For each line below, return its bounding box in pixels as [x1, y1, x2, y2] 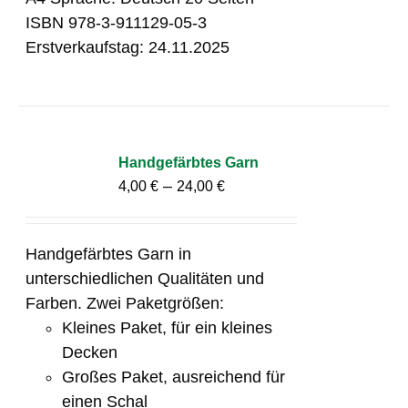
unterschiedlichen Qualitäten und [25, 269, 265, 288]
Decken [62, 342, 118, 362]
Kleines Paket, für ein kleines [62, 318, 273, 337]
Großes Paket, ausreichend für [62, 367, 286, 386]
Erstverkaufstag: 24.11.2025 [25, 37, 230, 56]
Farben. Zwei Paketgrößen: [25, 293, 225, 312]
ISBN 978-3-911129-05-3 [25, 13, 208, 32]
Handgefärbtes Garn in [25, 244, 192, 263]
